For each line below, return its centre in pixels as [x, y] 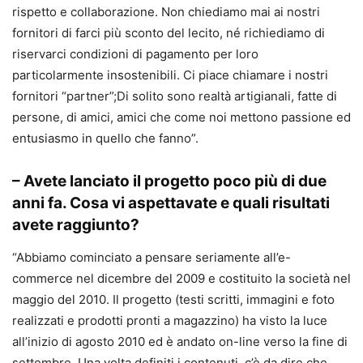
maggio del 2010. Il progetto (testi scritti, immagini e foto [173, 299]
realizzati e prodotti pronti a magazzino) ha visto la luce [170, 320]
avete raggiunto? [76, 224]
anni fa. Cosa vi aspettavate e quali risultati [171, 203]
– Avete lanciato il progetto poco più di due [169, 181]
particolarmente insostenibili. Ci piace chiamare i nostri [170, 75]
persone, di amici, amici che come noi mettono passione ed [181, 117]
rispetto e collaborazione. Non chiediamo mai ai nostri [166, 11]
